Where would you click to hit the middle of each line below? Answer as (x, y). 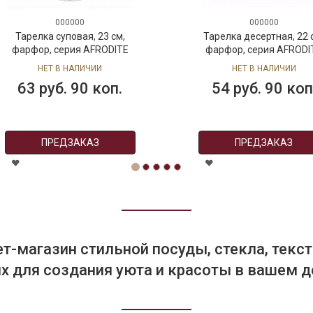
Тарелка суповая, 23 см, (70, 36)
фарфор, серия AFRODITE (70, 50)
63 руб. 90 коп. (70, 88)
